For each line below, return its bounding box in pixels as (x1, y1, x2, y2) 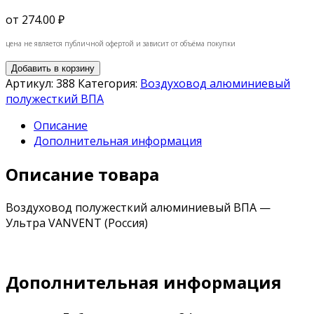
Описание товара (6, 162, 159, 186)
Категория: (78, 75, 140, 91)
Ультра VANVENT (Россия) (6, 214, 148, 231)
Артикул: (6, 75, 56, 91)
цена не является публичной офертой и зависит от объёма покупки (6, 38, 235, 48)
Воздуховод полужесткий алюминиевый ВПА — (6, 199, 271, 215)
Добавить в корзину (11, 62, 95, 74)
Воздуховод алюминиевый (140, 75, 290, 91)
